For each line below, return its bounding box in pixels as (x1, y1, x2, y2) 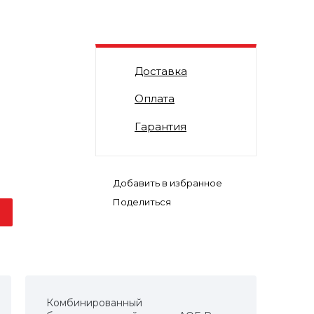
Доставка (135, 64, 187, 78)
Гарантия (135, 120, 186, 134)
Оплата (135, 92, 175, 106)
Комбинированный (46, 296, 142, 310)
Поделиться (113, 196, 171, 207)
